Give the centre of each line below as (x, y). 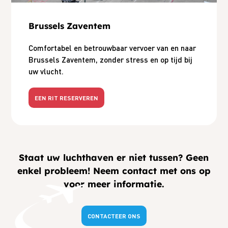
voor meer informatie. (114, 183)
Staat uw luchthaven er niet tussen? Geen (114, 157)
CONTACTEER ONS (114, 216)
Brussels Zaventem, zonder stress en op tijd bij (110, 60)
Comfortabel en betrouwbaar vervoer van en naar (112, 48)
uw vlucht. (46, 72)
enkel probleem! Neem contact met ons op (114, 170)
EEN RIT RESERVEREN (66, 98)
